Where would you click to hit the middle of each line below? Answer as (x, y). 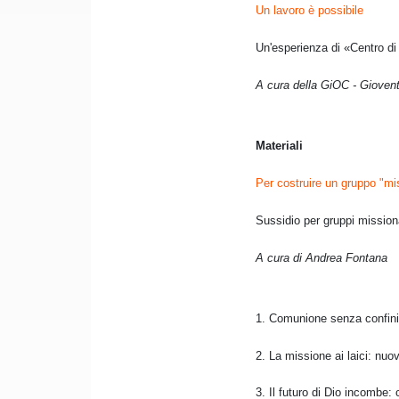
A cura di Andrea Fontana (322, 258)
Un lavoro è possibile (309, 11)
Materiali (279, 146)
